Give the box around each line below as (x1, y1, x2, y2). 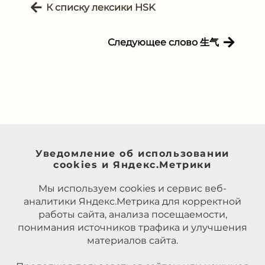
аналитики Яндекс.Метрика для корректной (24, 196, 241, 208)
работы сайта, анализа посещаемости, (38, 209, 227, 221)
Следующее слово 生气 (108, 36, 219, 48)
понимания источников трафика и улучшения (18, 222, 247, 234)
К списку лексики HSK (46, 1, 155, 13)
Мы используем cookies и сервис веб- (38, 183, 227, 195)
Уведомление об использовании (35, 148, 230, 160)
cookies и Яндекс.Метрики (53, 159, 212, 171)
